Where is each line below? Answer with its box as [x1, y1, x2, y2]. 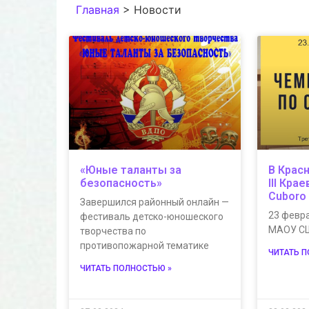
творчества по [80, 225, 146, 237]
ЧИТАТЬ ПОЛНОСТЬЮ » [80, 263, 172, 273]
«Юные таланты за [80, 163, 181, 177]
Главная [76, 3, 119, 17]
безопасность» [80, 176, 162, 190]
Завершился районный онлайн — [80, 196, 229, 208]
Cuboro [268, 189, 307, 203]
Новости [134, 3, 181, 17]
